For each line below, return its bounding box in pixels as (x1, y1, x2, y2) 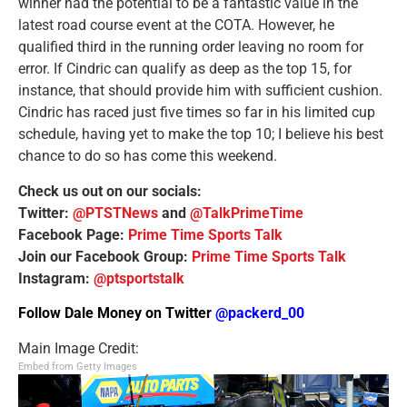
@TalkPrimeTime (190, 203, 303, 222)
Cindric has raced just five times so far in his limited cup (18, 104, 375, 122)
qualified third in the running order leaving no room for (18, 38, 363, 56)
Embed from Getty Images (18, 360, 137, 372)
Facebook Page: (18, 225, 128, 243)
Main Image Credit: (18, 339, 139, 357)
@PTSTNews (73, 203, 158, 222)
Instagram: (18, 269, 94, 287)
